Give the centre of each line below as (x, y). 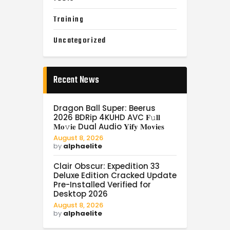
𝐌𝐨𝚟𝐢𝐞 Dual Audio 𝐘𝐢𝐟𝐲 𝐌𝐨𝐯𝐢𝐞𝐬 (109, 126)
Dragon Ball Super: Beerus (104, 108)
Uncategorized (80, 40)
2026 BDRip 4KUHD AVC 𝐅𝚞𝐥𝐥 (107, 117)
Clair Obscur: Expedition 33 (107, 166)
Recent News (76, 80)
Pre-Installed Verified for (102, 184)
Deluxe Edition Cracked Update (115, 175)
